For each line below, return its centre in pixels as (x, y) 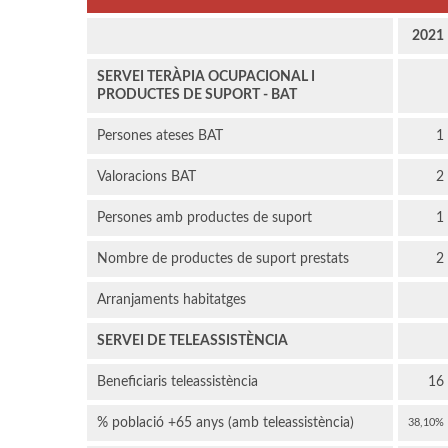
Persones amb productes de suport (204, 218)
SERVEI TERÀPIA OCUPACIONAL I (206, 77)
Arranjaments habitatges (171, 300)
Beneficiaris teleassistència (177, 382)
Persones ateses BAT (160, 136)
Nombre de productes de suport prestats (223, 259)
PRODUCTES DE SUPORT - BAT (197, 95)
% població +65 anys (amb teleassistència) (225, 423)
